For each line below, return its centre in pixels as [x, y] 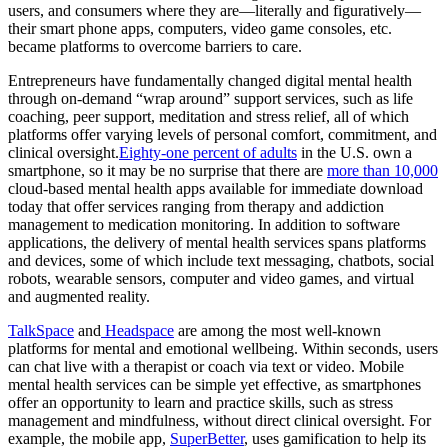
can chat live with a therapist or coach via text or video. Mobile [206, 367]
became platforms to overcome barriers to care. [155, 47]
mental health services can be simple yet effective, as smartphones [214, 385]
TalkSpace [41, 331]
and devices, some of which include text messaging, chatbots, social [221, 261]
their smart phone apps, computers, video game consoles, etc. [200, 29]
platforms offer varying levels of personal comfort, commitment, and [222, 135]
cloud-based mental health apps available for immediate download [215, 189]
